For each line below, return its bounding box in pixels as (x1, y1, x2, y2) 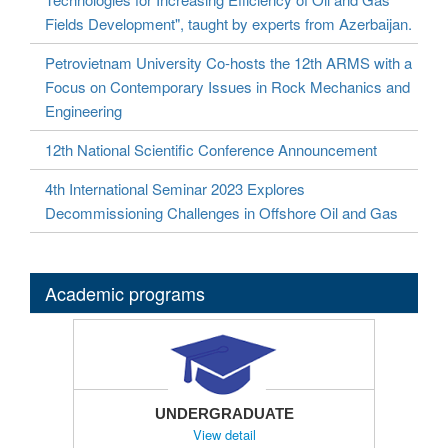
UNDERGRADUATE (154, 404, 294, 422)
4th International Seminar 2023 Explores (45, 177, 305, 199)
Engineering (45, 99, 122, 121)
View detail (192, 424, 256, 444)
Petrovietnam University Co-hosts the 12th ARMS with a (45, 51, 412, 73)
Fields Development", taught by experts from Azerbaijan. (45, 12, 412, 34)
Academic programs (45, 279, 205, 306)
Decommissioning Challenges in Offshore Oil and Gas (45, 201, 398, 223)
